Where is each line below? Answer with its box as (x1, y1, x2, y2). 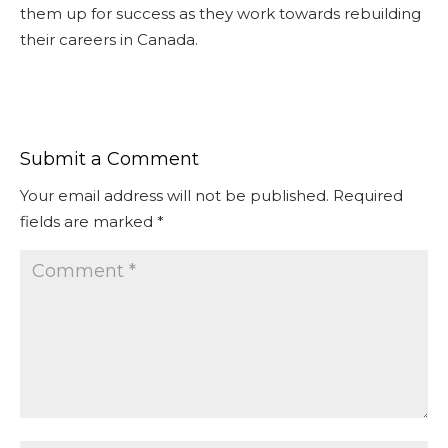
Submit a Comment (20, 148, 199, 170)
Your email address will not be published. (20, 186, 329, 205)
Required (333, 186, 403, 205)
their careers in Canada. (20, 30, 198, 49)
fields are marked (20, 212, 157, 231)
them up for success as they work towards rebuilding (20, 4, 421, 23)
